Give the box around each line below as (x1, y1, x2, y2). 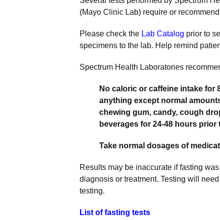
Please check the (80, 29, 141, 38)
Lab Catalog (141, 29, 184, 38)
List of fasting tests (80, 208, 150, 217)
